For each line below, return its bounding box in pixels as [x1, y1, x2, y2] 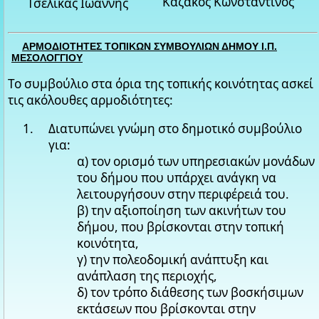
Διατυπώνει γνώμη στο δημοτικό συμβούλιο [48, 120, 303, 137]
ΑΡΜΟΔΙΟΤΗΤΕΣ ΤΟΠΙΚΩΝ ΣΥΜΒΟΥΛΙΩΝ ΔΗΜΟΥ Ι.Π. [22, 40, 277, 52]
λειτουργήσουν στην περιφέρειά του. [77, 186, 290, 203]
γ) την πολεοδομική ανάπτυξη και [77, 251, 269, 268]
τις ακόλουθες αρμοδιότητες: [8, 92, 173, 109]
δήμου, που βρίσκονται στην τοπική [77, 219, 285, 236]
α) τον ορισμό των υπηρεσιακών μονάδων [77, 153, 315, 170]
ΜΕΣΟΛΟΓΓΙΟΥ [11, 51, 83, 63]
